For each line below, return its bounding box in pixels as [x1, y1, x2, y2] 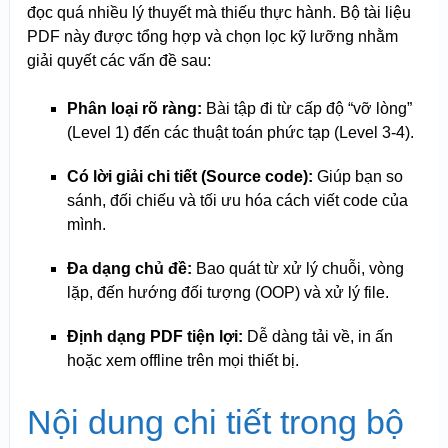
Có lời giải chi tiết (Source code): [66, 168, 313, 186]
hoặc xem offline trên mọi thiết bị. [66, 352, 299, 370]
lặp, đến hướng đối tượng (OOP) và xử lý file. [66, 284, 389, 302]
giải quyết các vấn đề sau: [26, 52, 211, 70]
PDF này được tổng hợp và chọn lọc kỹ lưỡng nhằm [26, 28, 398, 46]
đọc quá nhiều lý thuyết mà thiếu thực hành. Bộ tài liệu [26, 4, 411, 22]
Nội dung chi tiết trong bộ [26, 402, 404, 441]
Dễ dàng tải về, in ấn [242, 328, 393, 346]
